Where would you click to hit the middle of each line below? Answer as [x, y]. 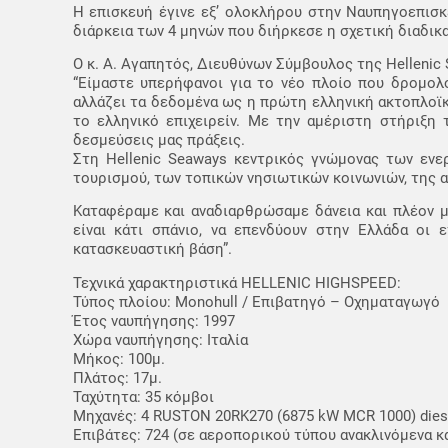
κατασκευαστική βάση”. [152, 249]
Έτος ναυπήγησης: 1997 [153, 320]
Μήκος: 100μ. [118, 358]
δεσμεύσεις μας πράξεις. [158, 140]
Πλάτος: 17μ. [117, 377]
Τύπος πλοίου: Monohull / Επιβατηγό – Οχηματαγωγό [256, 301]
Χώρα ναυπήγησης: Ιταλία [160, 339]
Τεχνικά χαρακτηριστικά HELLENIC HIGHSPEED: [236, 282]
